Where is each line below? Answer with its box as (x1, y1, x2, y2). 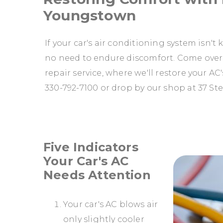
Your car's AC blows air (63, 199, 158, 209)
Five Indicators (43, 139, 138, 154)
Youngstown (43, 7, 136, 24)
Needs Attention (43, 167, 151, 182)
